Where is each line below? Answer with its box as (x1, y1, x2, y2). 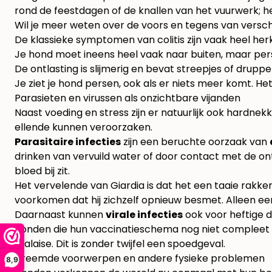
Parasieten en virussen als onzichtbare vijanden (15, 91, 240, 106)
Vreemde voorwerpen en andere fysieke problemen (15, 251, 265, 266)
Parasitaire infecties (15, 135, 121, 149)
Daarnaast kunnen (15, 208, 106, 222)
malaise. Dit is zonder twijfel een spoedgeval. (15, 237, 225, 251)
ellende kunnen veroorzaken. (15, 120, 152, 135)
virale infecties (106, 208, 183, 222)
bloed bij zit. (15, 164, 70, 178)
